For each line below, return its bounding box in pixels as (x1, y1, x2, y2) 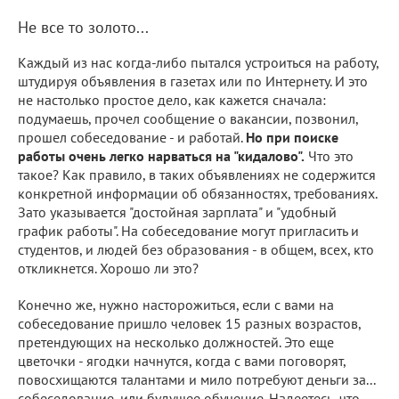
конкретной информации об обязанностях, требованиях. (18, 183, 377, 202)
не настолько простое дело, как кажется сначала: (18, 90, 326, 109)
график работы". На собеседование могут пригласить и (18, 221, 359, 240)
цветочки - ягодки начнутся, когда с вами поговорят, (18, 351, 346, 370)
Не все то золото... (18, 16, 149, 37)
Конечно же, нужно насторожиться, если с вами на (18, 295, 334, 313)
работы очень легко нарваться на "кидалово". (18, 146, 305, 165)
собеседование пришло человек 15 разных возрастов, (18, 313, 361, 332)
